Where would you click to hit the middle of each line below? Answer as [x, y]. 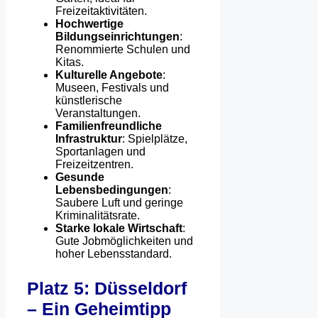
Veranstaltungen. [98, 113]
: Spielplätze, [155, 138]
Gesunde [80, 177]
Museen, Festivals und [112, 87]
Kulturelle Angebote [109, 75]
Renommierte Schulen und [123, 49]
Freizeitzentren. [94, 164]
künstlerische [89, 100]
